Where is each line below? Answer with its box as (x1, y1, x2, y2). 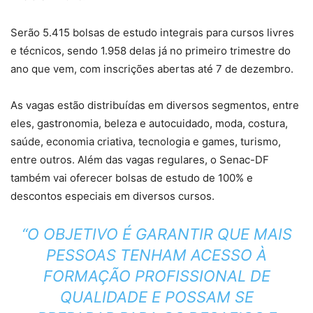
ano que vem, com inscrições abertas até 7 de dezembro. (10, 61, 293, 75)
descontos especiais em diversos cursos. (10, 189, 214, 203)
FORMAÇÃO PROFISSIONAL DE (43, 266, 270, 285)
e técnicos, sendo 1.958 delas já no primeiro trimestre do (10, 43, 291, 57)
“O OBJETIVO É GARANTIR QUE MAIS (21, 224, 292, 243)
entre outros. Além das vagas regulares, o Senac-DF (10, 152, 269, 166)
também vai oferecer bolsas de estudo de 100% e (10, 170, 253, 184)
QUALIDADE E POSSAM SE (59, 287, 254, 306)
